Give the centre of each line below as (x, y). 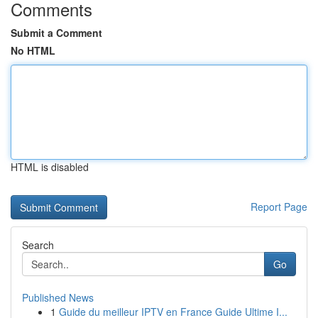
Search (38, 245)
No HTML (33, 50)
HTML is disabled (50, 167)
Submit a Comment (56, 33)
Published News (58, 297)
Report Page (279, 207)
